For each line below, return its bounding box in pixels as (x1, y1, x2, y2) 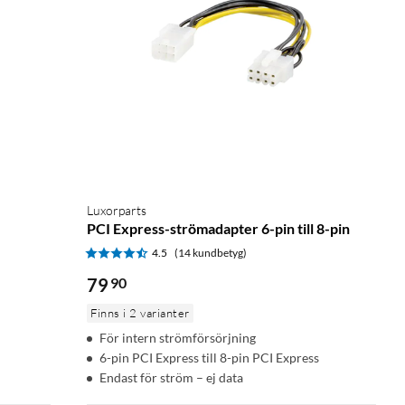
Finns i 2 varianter (90, 305, 190, 320)
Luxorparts (87, 202, 146, 218)
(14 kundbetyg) (174, 245, 247, 259)
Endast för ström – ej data (99, 369, 243, 385)
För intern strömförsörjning (99, 329, 256, 345)
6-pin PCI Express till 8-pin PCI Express (99, 349, 319, 365)
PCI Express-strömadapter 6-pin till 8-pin (87, 219, 350, 237)
